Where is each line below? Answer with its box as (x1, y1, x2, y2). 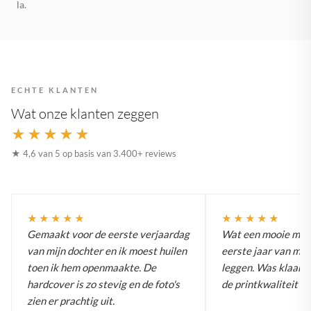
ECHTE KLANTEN (11, 85, 99, 94)
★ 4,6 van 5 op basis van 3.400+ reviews (11, 147, 176, 159)
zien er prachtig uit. (27, 294, 115, 307)
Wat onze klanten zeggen (11, 104, 159, 122)
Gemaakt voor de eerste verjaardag (27, 227, 190, 240)
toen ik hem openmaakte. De (27, 260, 156, 274)
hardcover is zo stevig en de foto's (27, 277, 180, 290)
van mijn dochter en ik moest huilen (27, 244, 187, 257)
